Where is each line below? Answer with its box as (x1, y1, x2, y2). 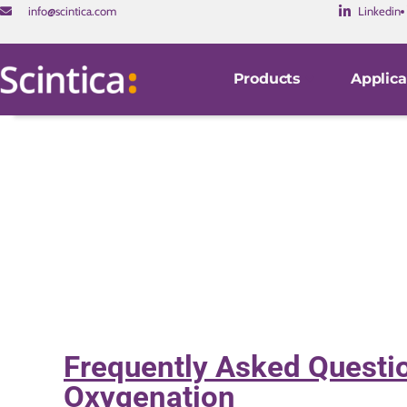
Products (233, 70, 302, 88)
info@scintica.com (28, 4, 117, 19)
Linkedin (358, 4, 402, 19)
